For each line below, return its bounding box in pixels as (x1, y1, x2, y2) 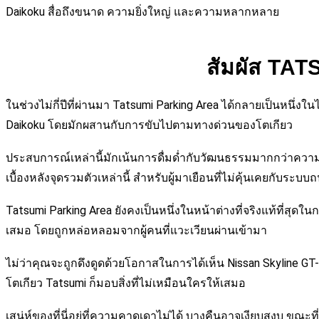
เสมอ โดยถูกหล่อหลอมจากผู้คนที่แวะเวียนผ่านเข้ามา (6, 224, 267, 237)
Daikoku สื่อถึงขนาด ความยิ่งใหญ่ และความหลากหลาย (6, 5, 279, 19)
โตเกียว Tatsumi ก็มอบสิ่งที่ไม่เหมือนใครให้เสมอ (6, 276, 246, 290)
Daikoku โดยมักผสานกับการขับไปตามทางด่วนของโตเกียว (6, 118, 293, 132)
